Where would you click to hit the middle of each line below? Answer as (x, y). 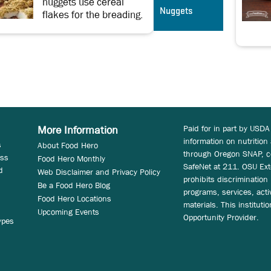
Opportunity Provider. (225, 217)
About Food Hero (67, 145)
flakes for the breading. (93, 15)
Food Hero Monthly (71, 158)
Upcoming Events (68, 211)
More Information (77, 130)
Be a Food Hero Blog (73, 185)
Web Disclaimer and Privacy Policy (99, 171)
